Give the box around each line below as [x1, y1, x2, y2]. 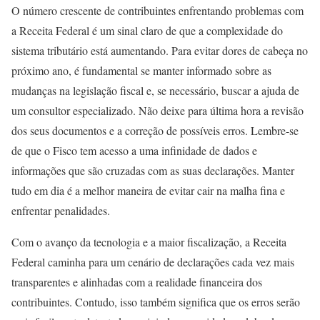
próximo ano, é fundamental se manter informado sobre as [11, 63, 271, 79]
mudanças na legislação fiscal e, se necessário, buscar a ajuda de [11, 83, 299, 99]
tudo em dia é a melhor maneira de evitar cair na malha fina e [11, 183, 285, 199]
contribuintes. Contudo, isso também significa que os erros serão [11, 294, 300, 310]
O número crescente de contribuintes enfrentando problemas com [11, 3, 304, 19]
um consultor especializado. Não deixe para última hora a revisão [11, 103, 304, 119]
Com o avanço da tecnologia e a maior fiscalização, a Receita [11, 234, 286, 250]
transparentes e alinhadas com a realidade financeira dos [11, 274, 262, 290]
